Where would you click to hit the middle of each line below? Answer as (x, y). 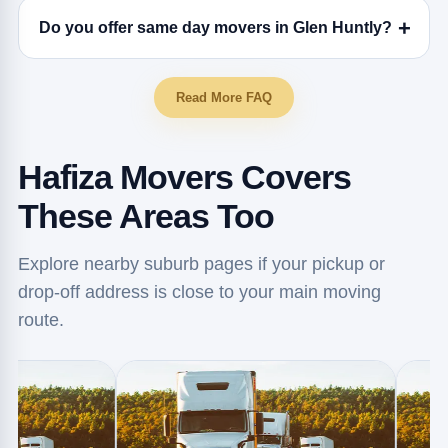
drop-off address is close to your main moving (199, 292)
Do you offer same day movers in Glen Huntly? (215, 27)
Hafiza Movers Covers (184, 177)
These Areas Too (145, 216)
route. (40, 320)
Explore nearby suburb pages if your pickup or (201, 264)
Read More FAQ (224, 97)
